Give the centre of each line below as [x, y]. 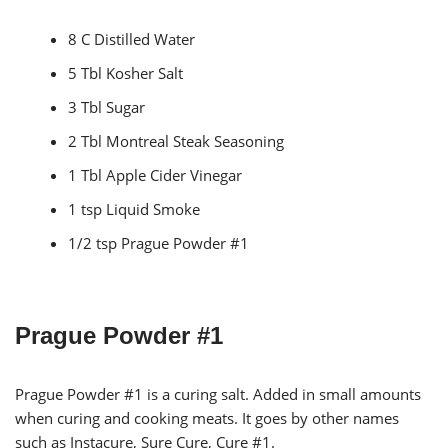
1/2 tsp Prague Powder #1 [159, 242]
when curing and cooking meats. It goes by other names [207, 417]
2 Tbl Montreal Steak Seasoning [176, 140]
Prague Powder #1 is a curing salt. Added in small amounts [218, 393]
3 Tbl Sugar [107, 106]
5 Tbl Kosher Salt [126, 72]
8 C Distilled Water [132, 38]
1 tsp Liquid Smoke [134, 208]
